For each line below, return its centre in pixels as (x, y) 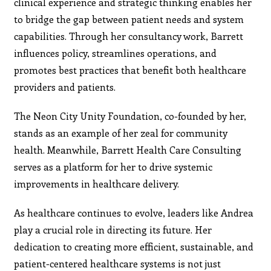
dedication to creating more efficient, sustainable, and (134, 246)
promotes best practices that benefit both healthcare (130, 70)
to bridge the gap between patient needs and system (129, 19)
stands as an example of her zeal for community (121, 132)
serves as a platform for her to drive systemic (113, 166)
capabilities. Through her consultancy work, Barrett (129, 36)
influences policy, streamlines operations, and (116, 53)
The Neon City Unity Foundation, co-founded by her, (130, 116)
